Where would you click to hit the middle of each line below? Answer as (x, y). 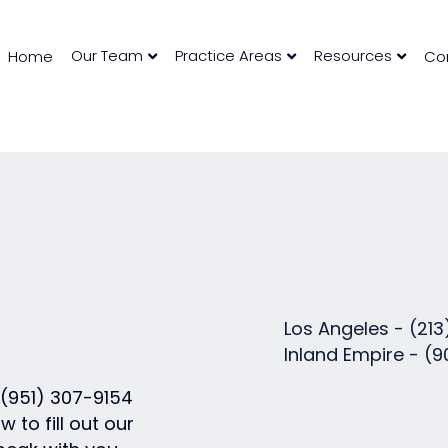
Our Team (107, 55)
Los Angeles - (346, 328)
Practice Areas (228, 55)
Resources (353, 55)
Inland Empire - (353, 354)
